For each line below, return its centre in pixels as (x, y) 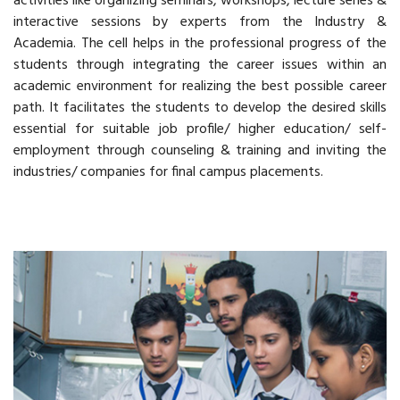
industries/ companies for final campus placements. (168, 172)
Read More (194, 226)
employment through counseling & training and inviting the (200, 151)
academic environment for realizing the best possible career (200, 87)
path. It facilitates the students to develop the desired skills (200, 108)
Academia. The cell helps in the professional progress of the (200, 44)
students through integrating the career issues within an (200, 65)
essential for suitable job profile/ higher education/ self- (200, 129)
